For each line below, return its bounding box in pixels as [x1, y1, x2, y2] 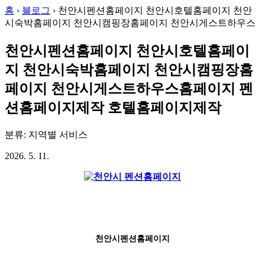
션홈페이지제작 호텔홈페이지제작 [5, 99, 221, 115]
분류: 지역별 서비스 [5, 129, 88, 140]
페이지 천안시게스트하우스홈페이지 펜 [5, 80, 253, 96]
